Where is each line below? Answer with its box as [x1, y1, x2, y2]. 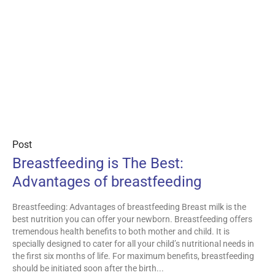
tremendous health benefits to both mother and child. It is [12, 227, 230, 237]
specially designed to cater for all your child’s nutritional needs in [12, 239, 254, 249]
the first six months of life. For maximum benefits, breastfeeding [12, 251, 254, 261]
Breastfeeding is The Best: [12, 155, 184, 172]
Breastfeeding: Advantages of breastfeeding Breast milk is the [12, 202, 246, 212]
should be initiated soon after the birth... [12, 263, 164, 274]
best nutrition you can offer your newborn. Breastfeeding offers [12, 214, 252, 225]
